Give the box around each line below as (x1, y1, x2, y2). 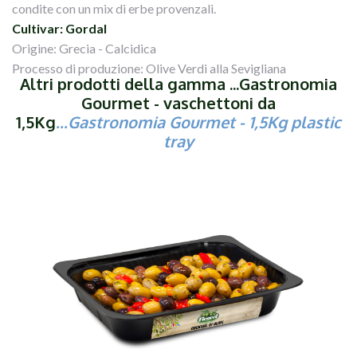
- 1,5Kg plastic (239, 111, 341, 132)
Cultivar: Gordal (12, 20, 107, 36)
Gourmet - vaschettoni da (81, 92, 276, 113)
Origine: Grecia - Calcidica (12, 40, 156, 56)
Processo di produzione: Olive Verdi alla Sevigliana (12, 60, 286, 76)
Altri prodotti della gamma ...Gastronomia (20, 73, 337, 94)
